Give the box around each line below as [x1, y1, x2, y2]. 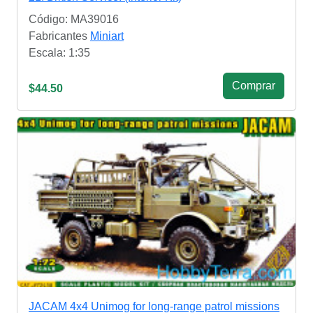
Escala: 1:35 [29, 46, 90, 59]
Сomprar [232, 79, 275, 92]
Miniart [90, 29, 124, 42]
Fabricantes [29, 29, 90, 42]
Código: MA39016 [29, 13, 119, 25]
